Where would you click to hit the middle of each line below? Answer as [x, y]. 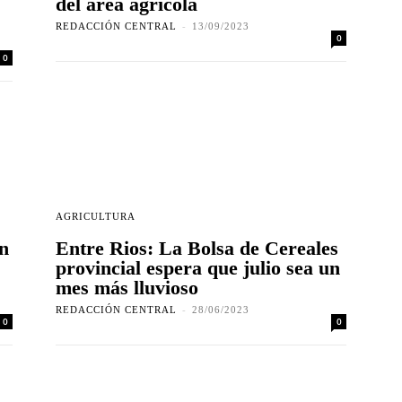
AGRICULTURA [96, 217]
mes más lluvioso [127, 288]
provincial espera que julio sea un [198, 268]
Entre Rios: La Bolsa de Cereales [197, 249]
